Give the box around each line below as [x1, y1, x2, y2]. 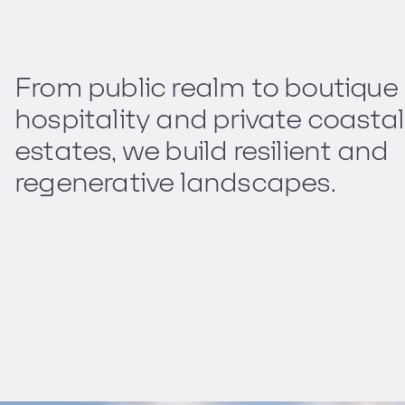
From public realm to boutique [14, 70, 398, 106]
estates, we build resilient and [14, 133, 389, 169]
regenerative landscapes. [14, 165, 335, 201]
